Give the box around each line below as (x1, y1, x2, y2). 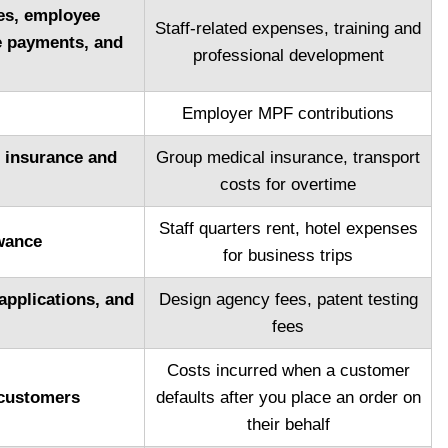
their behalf (246, 415, 330, 435)
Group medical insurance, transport (156, 148, 420, 168)
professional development (192, 46, 384, 66)
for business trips (223, 246, 353, 266)
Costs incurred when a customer (166, 361, 410, 381)
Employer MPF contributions (182, 104, 394, 124)
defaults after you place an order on (155, 388, 421, 408)
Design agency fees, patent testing (158, 290, 418, 310)
